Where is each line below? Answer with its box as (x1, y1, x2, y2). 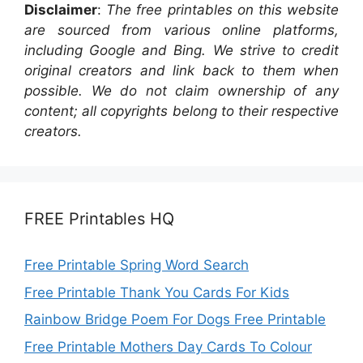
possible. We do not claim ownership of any (24, 83, 339, 100)
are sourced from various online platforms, (24, 22, 339, 39)
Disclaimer (24, 2, 97, 19)
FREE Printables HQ (24, 209, 174, 229)
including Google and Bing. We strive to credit (24, 42, 339, 59)
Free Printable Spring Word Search (24, 257, 249, 274)
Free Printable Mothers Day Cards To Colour (24, 338, 312, 355)
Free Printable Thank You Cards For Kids (24, 284, 289, 301)
